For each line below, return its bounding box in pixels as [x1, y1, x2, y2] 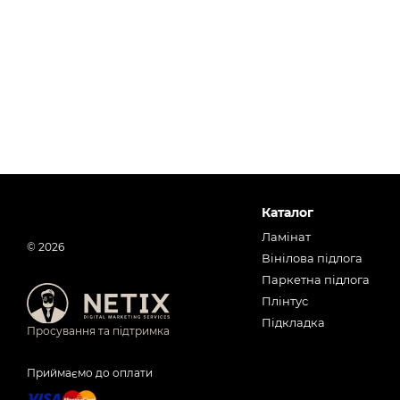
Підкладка [261, 315, 325, 329]
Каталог [261, 204, 313, 221]
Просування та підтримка [27, 324, 170, 338]
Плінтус [261, 294, 308, 308]
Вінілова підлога [261, 251, 362, 265]
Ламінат [261, 229, 311, 244]
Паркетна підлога [261, 272, 370, 287]
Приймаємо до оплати [27, 366, 153, 380]
